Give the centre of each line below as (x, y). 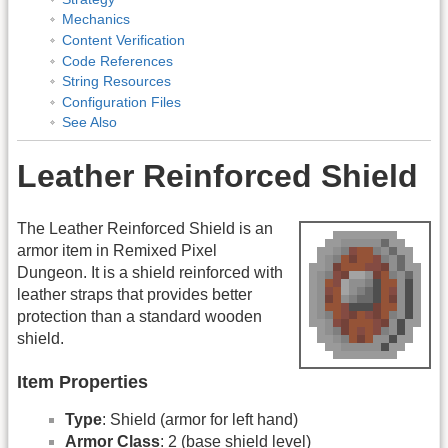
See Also (89, 122)
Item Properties (82, 382)
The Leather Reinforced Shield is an (145, 228)
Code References (117, 60)
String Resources (116, 81)
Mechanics (95, 19)
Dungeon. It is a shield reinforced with (150, 272)
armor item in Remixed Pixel (117, 250)
